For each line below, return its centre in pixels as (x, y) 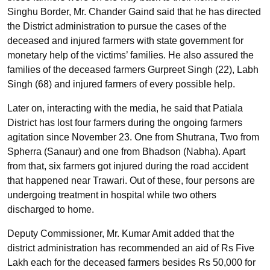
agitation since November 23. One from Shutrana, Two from (133, 137)
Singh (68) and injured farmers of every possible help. (121, 84)
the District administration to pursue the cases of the (117, 26)
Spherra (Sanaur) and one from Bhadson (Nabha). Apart (126, 151)
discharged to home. (51, 209)
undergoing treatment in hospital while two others (112, 195)
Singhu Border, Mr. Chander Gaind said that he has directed (134, 11)
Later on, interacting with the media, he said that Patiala (125, 108)
